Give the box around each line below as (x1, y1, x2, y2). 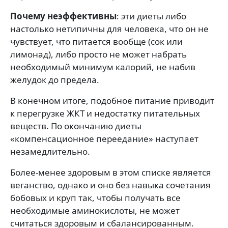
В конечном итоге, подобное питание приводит (10, 95, 214, 107)
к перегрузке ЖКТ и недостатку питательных (10, 107, 200, 120)
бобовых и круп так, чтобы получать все (10, 192, 181, 204)
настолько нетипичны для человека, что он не (10, 23, 209, 35)
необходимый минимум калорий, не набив (10, 61, 195, 73)
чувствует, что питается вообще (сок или (10, 36, 183, 48)
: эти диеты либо (117, 10, 186, 22)
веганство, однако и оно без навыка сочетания (10, 179, 211, 191)
